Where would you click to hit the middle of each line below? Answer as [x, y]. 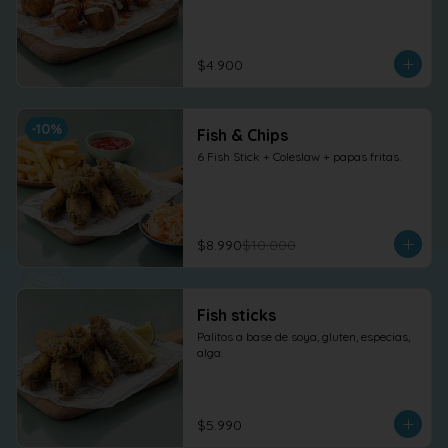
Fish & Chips [242, 135]
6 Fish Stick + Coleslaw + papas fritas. [298, 156]
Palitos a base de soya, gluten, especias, [303, 336]
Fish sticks [236, 315]
